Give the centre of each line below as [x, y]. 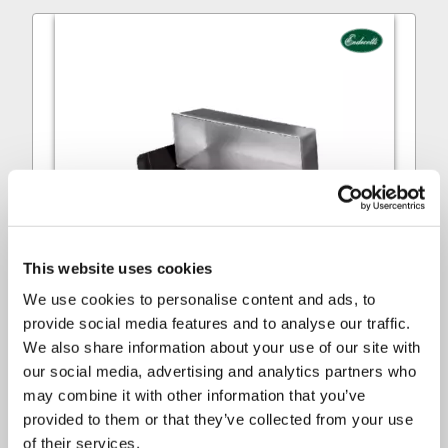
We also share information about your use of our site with [222, 347]
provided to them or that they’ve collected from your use [218, 419]
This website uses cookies [118, 268]
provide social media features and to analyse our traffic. [217, 323]
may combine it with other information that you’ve [194, 395]
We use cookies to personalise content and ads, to [199, 299]
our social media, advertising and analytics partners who [219, 371]
